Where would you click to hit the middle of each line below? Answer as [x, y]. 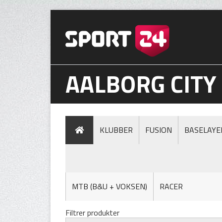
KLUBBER [116, 130]
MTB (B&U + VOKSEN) [110, 186]
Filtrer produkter [92, 213]
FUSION [159, 130]
